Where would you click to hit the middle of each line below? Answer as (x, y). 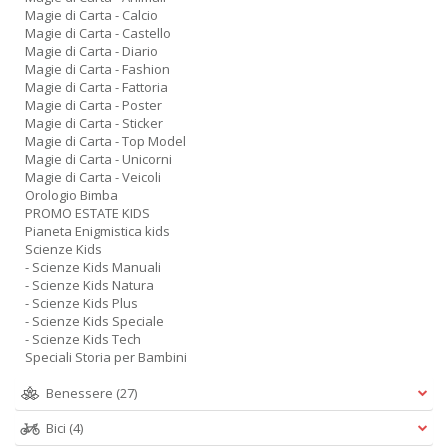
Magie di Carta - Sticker (94, 123)
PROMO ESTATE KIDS (87, 213)
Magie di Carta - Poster (93, 105)
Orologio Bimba (71, 195)
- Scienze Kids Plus (81, 303)
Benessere (81, 393)
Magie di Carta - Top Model (105, 141)
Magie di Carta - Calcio (91, 15)
